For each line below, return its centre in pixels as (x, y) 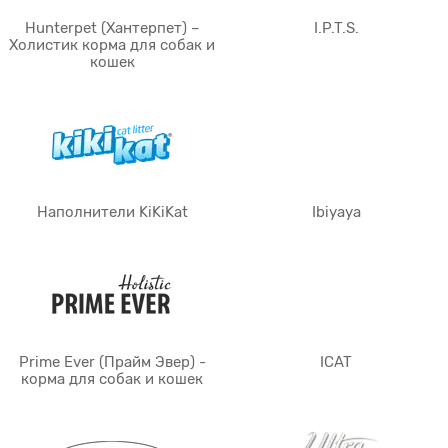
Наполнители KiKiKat (112, 212)
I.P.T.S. (336, 28)
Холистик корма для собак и (112, 45)
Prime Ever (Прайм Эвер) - (112, 362)
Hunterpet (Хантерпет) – (112, 28)
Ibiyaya (336, 212)
